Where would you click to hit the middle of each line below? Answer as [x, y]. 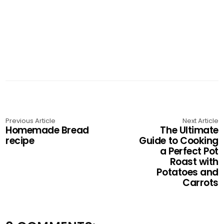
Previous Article [31, 121]
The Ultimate [189, 130]
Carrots [200, 183]
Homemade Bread [47, 130]
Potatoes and [187, 172]
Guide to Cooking [179, 141]
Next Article [200, 121]
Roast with [194, 162]
